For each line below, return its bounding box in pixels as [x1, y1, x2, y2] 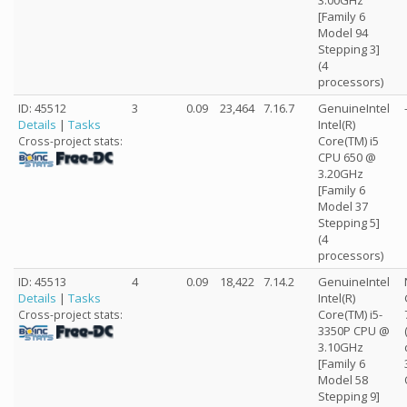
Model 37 [318, 198, 368, 214]
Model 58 [318, 372, 368, 388]
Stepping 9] [318, 388, 380, 404]
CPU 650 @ [318, 149, 376, 165]
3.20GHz [318, 165, 363, 182]
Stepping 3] [318, 41, 380, 57]
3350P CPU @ [318, 323, 390, 339]
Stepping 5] [318, 214, 380, 231]
